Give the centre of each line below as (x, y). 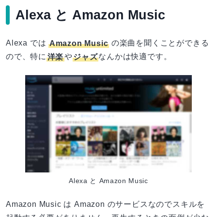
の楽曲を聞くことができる (159, 43)
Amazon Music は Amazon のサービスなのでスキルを (106, 204)
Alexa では (27, 43)
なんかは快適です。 (135, 57)
